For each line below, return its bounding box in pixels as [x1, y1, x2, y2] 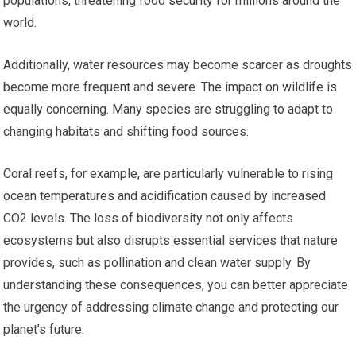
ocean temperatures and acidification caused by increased [3, 188, 327, 203]
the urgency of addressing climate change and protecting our [3, 299, 339, 315]
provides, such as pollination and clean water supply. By [3, 254, 311, 270]
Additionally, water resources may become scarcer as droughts [3, 56, 353, 72]
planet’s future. [3, 321, 85, 337]
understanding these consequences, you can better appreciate [3, 277, 349, 292]
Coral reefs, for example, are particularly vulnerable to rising [3, 165, 334, 181]
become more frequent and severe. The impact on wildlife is [3, 79, 338, 95]
